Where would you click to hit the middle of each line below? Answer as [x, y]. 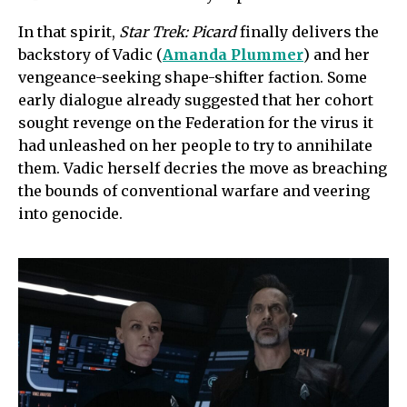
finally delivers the [308, 32]
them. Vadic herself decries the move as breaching [203, 169]
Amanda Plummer [233, 55]
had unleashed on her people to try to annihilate [195, 146]
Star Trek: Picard [178, 32]
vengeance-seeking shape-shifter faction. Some [193, 78]
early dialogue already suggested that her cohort [196, 100]
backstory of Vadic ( [90, 55]
